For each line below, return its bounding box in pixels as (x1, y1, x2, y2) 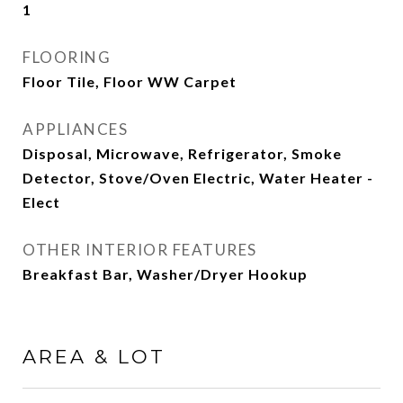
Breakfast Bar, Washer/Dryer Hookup (22, 265, 308, 282)
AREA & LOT (22, 345, 166, 368)
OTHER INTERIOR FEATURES (22, 240, 257, 259)
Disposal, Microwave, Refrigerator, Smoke (22, 145, 342, 162)
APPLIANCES (22, 120, 128, 139)
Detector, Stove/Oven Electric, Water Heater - (22, 169, 373, 186)
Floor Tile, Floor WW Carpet (22, 73, 237, 90)
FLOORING (22, 48, 111, 67)
